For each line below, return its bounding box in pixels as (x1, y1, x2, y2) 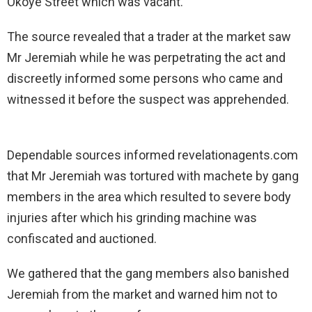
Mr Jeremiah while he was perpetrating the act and (7, 49, 286, 65)
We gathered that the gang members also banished (7, 265, 289, 281)
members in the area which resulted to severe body (7, 189, 291, 204)
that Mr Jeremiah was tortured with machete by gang (7, 168, 299, 183)
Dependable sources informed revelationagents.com (7, 147, 298, 162)
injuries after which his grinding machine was (7, 210, 257, 225)
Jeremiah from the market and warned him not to (7, 286, 277, 302)
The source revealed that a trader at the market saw (7, 29, 291, 44)
